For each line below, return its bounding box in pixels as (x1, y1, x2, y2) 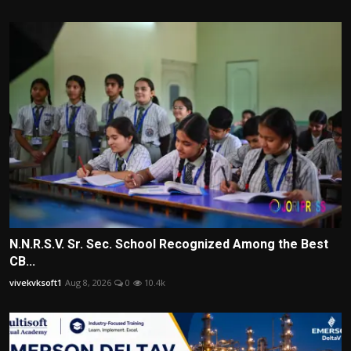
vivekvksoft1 (9, 276, 62, 288)
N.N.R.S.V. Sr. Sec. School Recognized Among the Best (9, 236, 328, 251)
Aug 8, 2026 (65, 276, 111, 288)
